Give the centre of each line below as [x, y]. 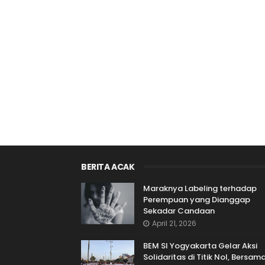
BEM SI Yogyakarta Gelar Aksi [200, 246]
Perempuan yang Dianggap [197, 200]
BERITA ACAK [108, 167]
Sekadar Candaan [179, 211]
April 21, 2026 [174, 223]
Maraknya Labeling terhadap [200, 188]
